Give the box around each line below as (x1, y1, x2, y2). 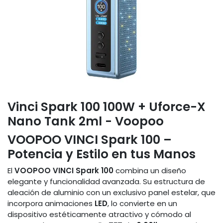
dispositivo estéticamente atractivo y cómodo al (7, 209, 191, 220)
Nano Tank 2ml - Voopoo (7, 112, 164, 130)
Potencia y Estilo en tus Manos (7, 145, 196, 163)
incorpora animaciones (7, 198, 93, 209)
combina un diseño (113, 165, 186, 176)
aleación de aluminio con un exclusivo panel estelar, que (7, 187, 216, 198)
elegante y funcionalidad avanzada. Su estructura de (7, 176, 205, 187)
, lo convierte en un (108, 198, 177, 209)
